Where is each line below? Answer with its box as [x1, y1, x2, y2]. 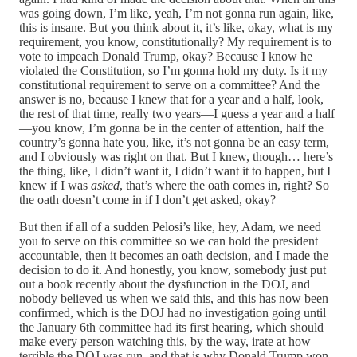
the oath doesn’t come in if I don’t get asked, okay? [19, 192, 276, 206]
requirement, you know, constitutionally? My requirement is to [19, 34, 331, 49]
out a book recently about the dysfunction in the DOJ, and [19, 277, 310, 291]
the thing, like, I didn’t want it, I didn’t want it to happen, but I [19, 163, 331, 178]
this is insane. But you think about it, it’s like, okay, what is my [19, 20, 333, 34]
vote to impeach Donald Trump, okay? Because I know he [19, 49, 312, 63]
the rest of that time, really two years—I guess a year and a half [19, 106, 335, 120]
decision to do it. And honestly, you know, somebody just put [19, 262, 326, 277]
